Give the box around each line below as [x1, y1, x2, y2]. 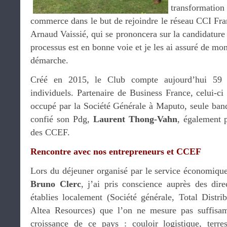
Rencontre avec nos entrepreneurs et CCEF [30, 146, 201, 157]
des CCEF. [30, 127, 70, 137]
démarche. [30, 55, 68, 65]
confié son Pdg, [30, 114, 93, 124]
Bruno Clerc [30, 179, 81, 189]
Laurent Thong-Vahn [93, 114, 177, 124]
